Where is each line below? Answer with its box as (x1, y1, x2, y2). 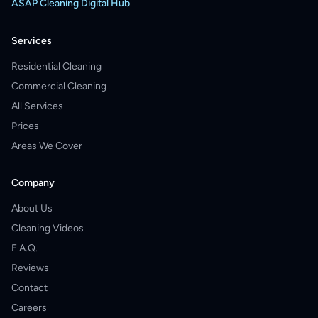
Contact (11, 282, 48, 294)
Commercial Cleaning (11, 80, 106, 92)
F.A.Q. (11, 242, 38, 254)
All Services (11, 100, 63, 112)
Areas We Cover (11, 140, 82, 152)
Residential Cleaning (11, 60, 102, 72)
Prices (11, 120, 39, 132)
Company (11, 177, 55, 189)
